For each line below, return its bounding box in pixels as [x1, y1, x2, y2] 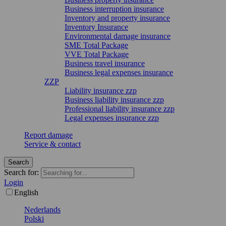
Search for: [4, 168, 39, 177]
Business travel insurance [65, 59, 145, 68]
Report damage [24, 131, 73, 139]
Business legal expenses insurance [65, 68, 173, 77]
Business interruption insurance [65, 5, 164, 13]
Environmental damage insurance [65, 32, 171, 40]
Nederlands [24, 205, 61, 214]
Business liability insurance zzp [65, 95, 164, 104]
